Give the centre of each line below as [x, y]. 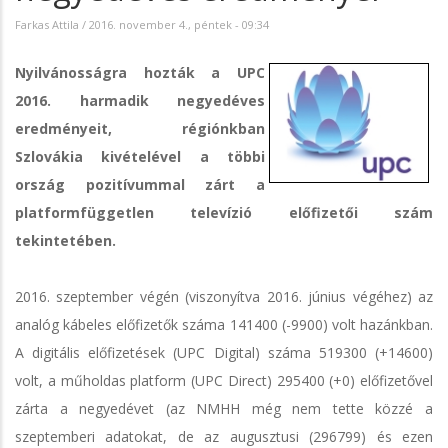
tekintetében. [65, 240]
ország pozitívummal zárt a [140, 184]
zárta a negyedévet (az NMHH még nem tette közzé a [224, 408]
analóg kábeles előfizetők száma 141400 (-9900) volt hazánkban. [224, 324]
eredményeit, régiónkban [140, 128]
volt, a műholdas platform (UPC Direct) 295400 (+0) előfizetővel [224, 380]
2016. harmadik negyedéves [140, 100]
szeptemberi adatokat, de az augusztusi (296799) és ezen [224, 436]
